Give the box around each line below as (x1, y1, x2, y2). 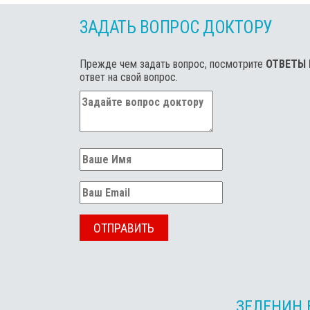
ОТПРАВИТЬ (93, 221, 154, 235)
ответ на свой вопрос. (80, 71, 178, 84)
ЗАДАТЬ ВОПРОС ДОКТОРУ (80, 17, 273, 37)
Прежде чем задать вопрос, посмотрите (80, 57, 266, 71)
